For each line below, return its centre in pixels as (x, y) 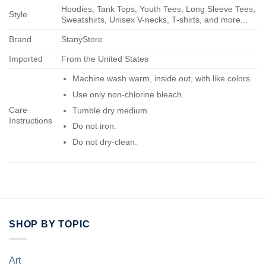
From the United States (105, 59)
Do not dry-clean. (104, 142)
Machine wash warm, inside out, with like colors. (162, 79)
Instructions (31, 121)
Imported (26, 59)
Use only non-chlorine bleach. (128, 95)
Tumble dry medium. (111, 110)
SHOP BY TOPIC (50, 224)
